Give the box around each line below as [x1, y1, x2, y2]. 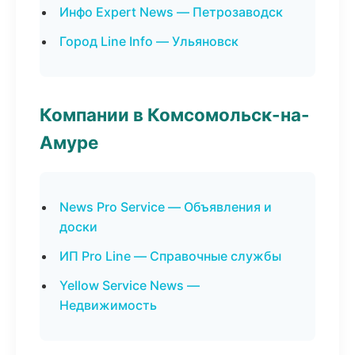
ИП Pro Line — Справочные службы [59, 248, 281, 264]
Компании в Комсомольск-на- [40, 104, 310, 125]
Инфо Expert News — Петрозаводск [59, 4, 283, 20]
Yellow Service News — [59, 277, 200, 293]
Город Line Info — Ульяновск [59, 33, 239, 49]
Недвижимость [59, 297, 157, 313]
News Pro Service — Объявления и [59, 199, 272, 215]
